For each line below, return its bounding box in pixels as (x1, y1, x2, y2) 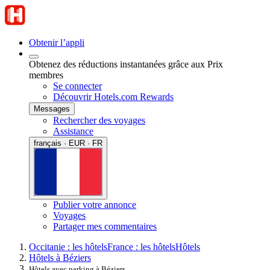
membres (29, 70, 63, 80)
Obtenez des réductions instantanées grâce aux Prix (29, 59, 223, 69)
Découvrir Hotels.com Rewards (53, 92, 174, 102)
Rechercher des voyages (53, 115, 145, 125)
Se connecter (53, 81, 102, 91)
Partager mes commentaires (53, 221, 157, 231)
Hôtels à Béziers (29, 252, 91, 263)
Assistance (53, 126, 93, 136)
